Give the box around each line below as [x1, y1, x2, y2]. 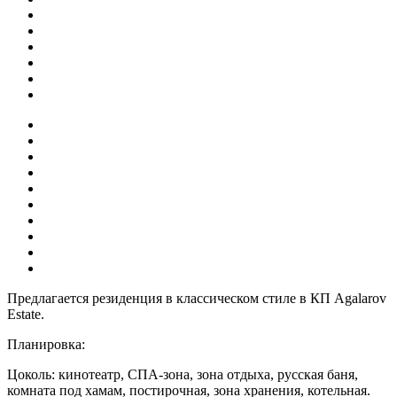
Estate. [7, 306, 44, 322]
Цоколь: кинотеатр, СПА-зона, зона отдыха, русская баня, [7, 366, 358, 382]
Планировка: [7, 336, 85, 352]
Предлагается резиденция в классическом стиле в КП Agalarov [7, 290, 386, 306]
